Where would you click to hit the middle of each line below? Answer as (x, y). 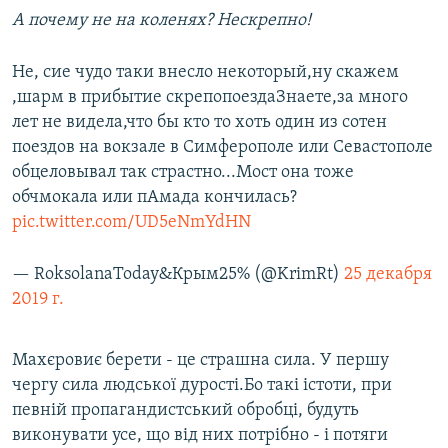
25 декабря (388, 275)
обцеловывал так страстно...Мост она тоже (183, 173)
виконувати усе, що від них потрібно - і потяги (200, 436)
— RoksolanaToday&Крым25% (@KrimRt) (178, 275)
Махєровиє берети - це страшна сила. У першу (200, 361)
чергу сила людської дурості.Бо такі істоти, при (202, 386)
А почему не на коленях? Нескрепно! (161, 21)
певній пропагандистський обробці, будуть (185, 411)
